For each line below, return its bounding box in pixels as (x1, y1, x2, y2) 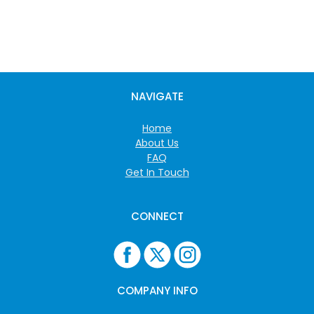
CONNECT (130, 208, 184, 224)
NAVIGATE (130, 88, 184, 104)
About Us (135, 135, 179, 150)
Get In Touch (125, 165, 189, 179)
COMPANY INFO (116, 282, 198, 298)
